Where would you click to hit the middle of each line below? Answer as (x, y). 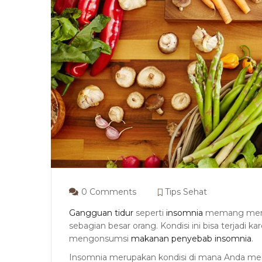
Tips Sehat (186, 192)
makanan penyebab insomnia (191, 238)
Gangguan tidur (101, 213)
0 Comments (109, 192)
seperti (150, 213)
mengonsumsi (100, 238)
